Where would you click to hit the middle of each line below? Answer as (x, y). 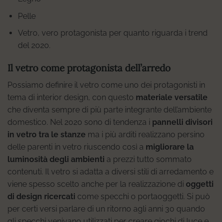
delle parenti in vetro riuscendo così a (77, 147)
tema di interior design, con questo (72, 97)
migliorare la (170, 147)
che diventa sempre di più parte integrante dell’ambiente (110, 110)
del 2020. (34, 46)
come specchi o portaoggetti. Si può (143, 196)
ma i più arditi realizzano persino (145, 134)
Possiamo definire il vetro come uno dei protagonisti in (106, 85)
